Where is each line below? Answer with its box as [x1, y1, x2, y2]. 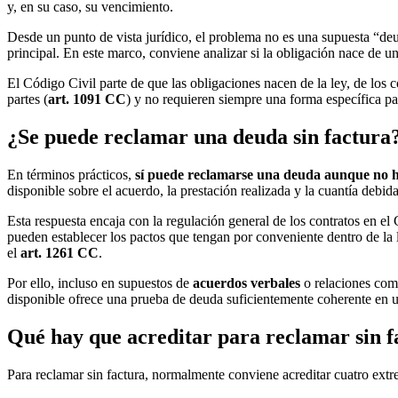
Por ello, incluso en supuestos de [7, 275, 193, 291]
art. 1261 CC [20, 244, 99, 260]
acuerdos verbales [193, 275, 300, 291]
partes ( [7, 92, 48, 107]
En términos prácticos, [7, 166, 135, 182]
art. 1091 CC [48, 92, 126, 107]
